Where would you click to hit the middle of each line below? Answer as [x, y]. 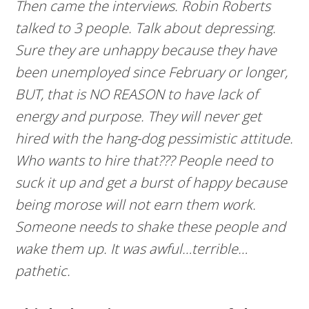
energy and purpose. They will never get [139, 116]
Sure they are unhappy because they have [146, 50]
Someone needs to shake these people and [151, 227]
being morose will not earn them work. [136, 205]
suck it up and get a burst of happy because [151, 182]
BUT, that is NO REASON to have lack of [137, 94]
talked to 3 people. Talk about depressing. [146, 28]
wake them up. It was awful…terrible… [132, 249]
